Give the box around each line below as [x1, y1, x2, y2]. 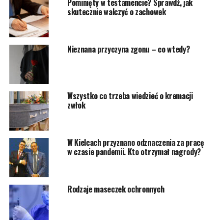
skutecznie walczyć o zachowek [67, 5, 166, 18]
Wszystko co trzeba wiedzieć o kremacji [67, 89, 193, 102]
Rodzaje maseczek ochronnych [67, 183, 165, 195]
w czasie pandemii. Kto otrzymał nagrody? [67, 145, 201, 158]
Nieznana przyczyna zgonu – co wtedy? [67, 43, 190, 55]
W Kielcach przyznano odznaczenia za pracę [67, 136, 204, 148]
